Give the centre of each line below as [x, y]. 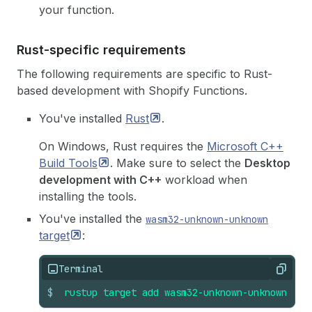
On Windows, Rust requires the [123, 146]
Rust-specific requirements [101, 49]
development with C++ [100, 179]
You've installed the [92, 218]
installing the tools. [88, 196]
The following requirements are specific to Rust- [145, 73]
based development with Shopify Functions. [132, 90]
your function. [77, 9]
